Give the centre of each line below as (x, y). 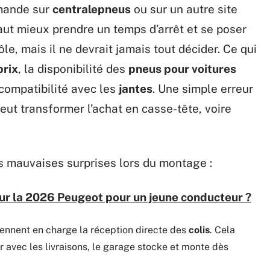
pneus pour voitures (182, 68)
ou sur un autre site (184, 9)
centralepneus (92, 9)
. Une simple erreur (203, 88)
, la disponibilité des (73, 68)
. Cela (222, 230)
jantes (136, 88)
